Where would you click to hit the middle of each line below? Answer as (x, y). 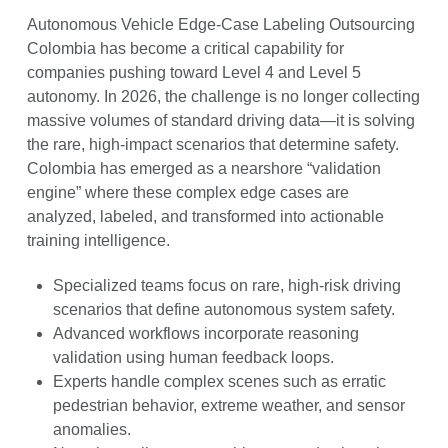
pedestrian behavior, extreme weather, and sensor (229, 405)
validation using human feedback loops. (194, 357)
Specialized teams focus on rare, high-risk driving (227, 285)
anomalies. (92, 429)
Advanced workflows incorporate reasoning (206, 333)
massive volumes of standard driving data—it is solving (220, 120)
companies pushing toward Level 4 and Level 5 (193, 72)
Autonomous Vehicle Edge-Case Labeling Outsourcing (220, 24)
